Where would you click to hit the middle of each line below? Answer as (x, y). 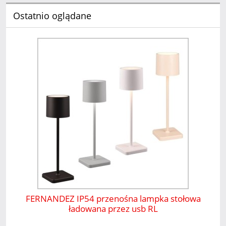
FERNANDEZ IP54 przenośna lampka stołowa (113, 199)
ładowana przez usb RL (113, 209)
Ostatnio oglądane (52, 15)
